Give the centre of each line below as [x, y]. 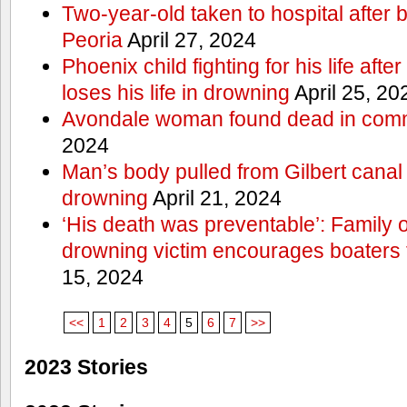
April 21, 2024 [214, 199]
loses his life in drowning [175, 93]
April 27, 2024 [189, 40]
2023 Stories [86, 367]
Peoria [92, 40]
